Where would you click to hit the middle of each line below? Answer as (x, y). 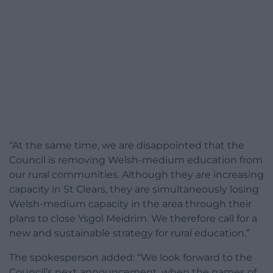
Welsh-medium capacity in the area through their (130, 204)
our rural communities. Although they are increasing (136, 175)
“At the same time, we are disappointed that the (127, 146)
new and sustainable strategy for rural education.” (129, 233)
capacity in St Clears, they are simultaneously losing (134, 190)
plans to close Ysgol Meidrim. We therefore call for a (133, 219)
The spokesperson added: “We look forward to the (131, 258)
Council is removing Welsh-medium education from (136, 160)
